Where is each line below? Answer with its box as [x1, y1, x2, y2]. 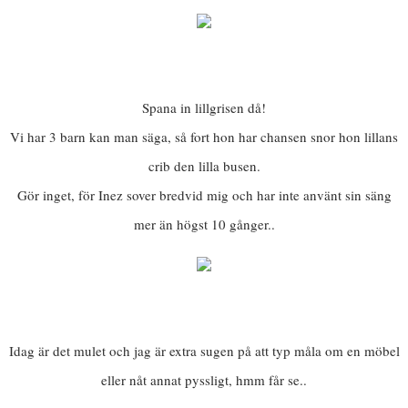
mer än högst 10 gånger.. [133, 215, 275, 234]
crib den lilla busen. [148, 157, 260, 176]
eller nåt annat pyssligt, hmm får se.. [101, 371, 307, 390]
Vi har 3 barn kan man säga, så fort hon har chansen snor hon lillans [10, 127, 398, 147]
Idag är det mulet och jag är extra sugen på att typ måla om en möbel [8, 342, 400, 361]
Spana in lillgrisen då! [142, 98, 266, 117]
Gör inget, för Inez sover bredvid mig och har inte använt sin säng [16, 186, 392, 205]
